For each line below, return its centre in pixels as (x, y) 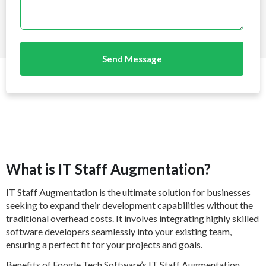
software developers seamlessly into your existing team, (119, 231)
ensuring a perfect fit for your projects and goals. (104, 244)
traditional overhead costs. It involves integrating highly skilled (132, 218)
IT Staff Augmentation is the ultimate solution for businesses (128, 192)
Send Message (132, 59)
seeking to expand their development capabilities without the (129, 205)
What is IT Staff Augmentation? (108, 169)
